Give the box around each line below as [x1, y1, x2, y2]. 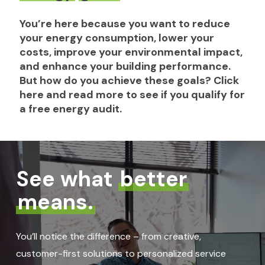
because [81, 17, 127, 31]
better [119, 164, 187, 193]
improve [54, 45, 97, 60]
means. [17, 188, 93, 216]
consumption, [85, 31, 157, 46]
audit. [92, 102, 122, 117]
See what [15, 164, 118, 193]
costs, [20, 45, 52, 60]
